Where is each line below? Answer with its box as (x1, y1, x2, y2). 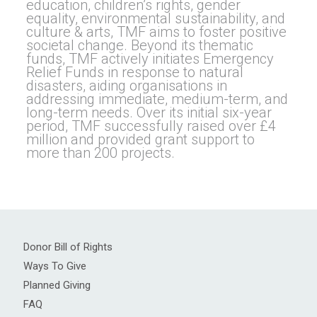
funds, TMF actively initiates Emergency (25, 50, 274, 67)
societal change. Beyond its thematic (25, 36, 253, 54)
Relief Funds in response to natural (25, 63, 243, 81)
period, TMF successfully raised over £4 (25, 117, 276, 134)
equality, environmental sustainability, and (25, 9, 285, 27)
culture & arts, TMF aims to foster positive (25, 23, 287, 40)
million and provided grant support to (25, 130, 255, 148)
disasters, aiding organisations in (25, 76, 227, 94)
